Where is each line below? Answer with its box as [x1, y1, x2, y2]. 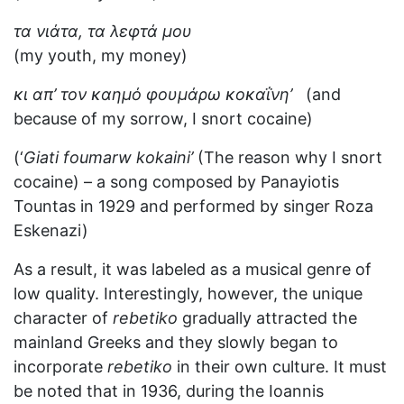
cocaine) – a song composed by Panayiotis [14, 172, 339, 191]
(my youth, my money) [14, 46, 188, 65]
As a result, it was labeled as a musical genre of [14, 260, 372, 279]
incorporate [14, 357, 107, 376]
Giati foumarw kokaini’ [23, 148, 197, 167]
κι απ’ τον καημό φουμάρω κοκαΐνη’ [14, 85, 292, 104]
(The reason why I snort [197, 148, 382, 167]
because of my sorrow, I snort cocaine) [14, 109, 313, 128]
